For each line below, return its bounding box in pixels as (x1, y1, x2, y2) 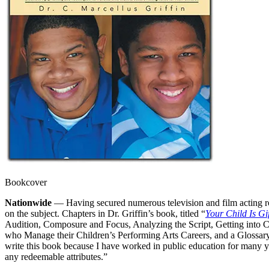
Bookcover (5, 177, 47, 187)
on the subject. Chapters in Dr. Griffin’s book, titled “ (5, 208, 205, 219)
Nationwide (5, 197, 52, 208)
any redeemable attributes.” (5, 251, 107, 262)
